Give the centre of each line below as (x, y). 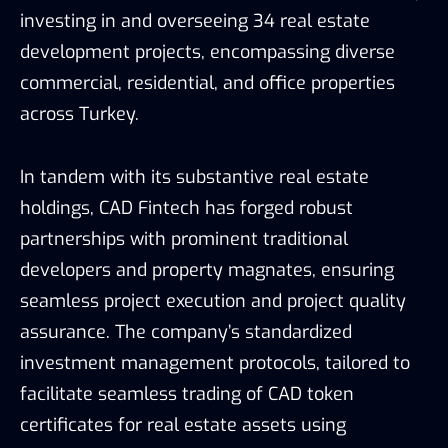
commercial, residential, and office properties (207, 82)
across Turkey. (79, 113)
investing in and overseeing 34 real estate (195, 20)
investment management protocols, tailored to (215, 362)
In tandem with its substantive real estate (194, 176)
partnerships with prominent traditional (184, 238)
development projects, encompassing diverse (207, 51)
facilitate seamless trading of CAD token (187, 393)
